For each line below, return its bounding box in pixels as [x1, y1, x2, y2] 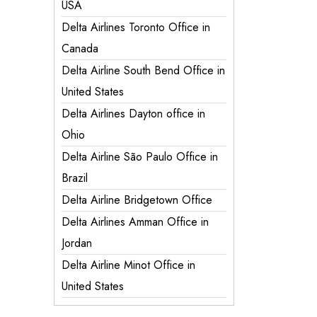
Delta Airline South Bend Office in [62, 62, 225, 79]
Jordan [62, 235, 92, 251]
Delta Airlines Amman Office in [62, 214, 209, 230]
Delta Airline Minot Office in [62, 257, 195, 273]
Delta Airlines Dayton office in [62, 105, 205, 122]
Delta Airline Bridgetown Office [62, 192, 212, 208]
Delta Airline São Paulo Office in [62, 149, 218, 165]
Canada [62, 40, 102, 57]
